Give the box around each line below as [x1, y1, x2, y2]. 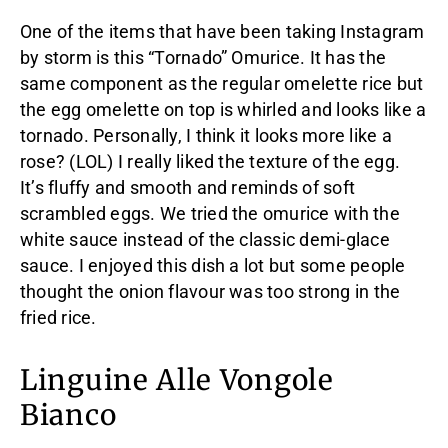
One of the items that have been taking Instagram [20, 21, 425, 42]
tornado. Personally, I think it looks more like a [20, 125, 392, 146]
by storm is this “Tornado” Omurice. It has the [20, 47, 387, 68]
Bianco [20, 396, 117, 433]
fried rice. [20, 307, 97, 328]
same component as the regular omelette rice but [20, 73, 424, 94]
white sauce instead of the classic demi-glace [20, 229, 390, 250]
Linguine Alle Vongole [20, 361, 334, 398]
